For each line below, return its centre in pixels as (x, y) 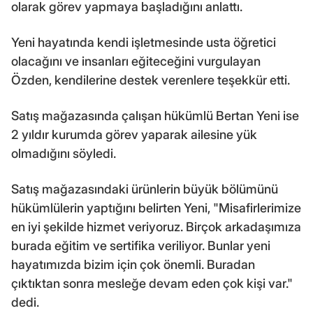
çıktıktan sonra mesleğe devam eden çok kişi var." (152, 284)
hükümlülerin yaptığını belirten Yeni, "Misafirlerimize (156, 208)
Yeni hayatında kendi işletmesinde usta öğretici (144, 43)
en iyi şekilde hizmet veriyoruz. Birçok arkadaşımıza (156, 227)
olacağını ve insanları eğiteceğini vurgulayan (136, 61)
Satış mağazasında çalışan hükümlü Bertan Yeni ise (155, 116)
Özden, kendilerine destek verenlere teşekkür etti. (151, 80)
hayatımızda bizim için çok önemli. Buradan (133, 265)
